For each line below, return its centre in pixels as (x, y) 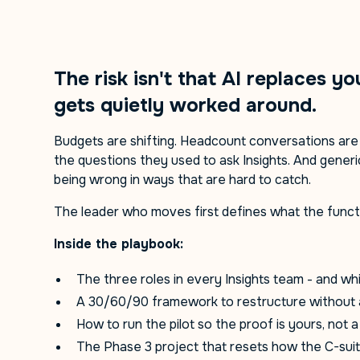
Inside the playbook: (119, 244)
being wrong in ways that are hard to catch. (183, 180)
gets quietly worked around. (186, 105)
